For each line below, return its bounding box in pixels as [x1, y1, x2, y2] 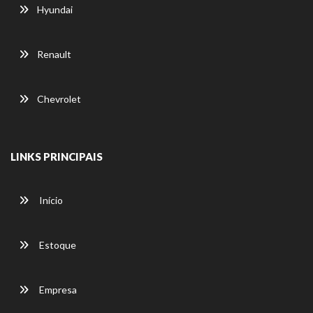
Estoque [37, 238, 76, 251]
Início [37, 194, 63, 206]
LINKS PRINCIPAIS [10, 150, 103, 163]
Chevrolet [37, 92, 81, 105]
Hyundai [37, 3, 73, 15]
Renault [37, 48, 71, 60]
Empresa [37, 283, 77, 296]
